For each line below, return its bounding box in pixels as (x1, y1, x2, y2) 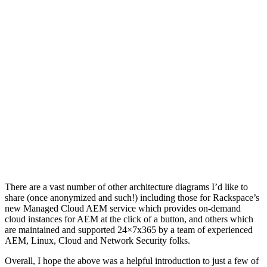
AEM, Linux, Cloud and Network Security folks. (5, 235, 190, 246)
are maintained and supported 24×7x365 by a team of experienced (5, 225, 253, 235)
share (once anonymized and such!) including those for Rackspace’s (5, 193, 259, 203)
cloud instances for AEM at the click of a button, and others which (5, 214, 253, 225)
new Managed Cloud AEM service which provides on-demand (5, 203, 241, 214)
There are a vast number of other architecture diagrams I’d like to (5, 182, 248, 193)
